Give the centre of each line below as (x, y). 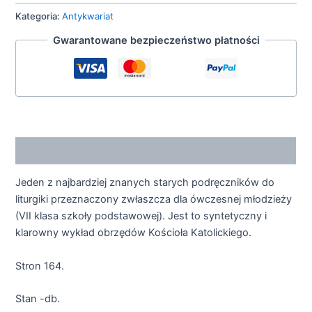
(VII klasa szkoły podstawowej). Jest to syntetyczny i (141, 216)
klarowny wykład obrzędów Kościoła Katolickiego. (134, 233)
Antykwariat (88, 16)
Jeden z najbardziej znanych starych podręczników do (145, 183)
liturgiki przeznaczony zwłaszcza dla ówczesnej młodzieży (154, 200)
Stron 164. (40, 266)
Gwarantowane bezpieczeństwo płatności (156, 40)
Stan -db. (38, 299)
